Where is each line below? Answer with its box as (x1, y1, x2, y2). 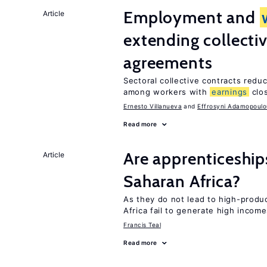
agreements (123, 52, 213, 73)
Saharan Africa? (123, 171, 241, 191)
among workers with (123, 87, 210, 97)
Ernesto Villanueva (123, 103, 182, 110)
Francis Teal (123, 221, 161, 228)
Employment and (123, 7, 260, 27)
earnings (212, 87, 247, 97)
